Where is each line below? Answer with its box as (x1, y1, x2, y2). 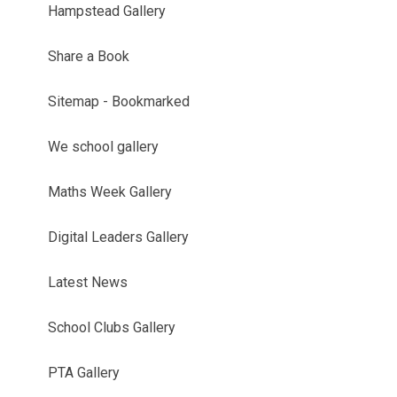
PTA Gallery (48, 364, 121, 382)
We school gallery (48, 138, 160, 156)
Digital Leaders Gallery (48, 229, 190, 246)
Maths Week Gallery (48, 183, 173, 201)
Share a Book (48, 48, 130, 66)
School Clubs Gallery (48, 319, 176, 337)
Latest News (48, 274, 128, 292)
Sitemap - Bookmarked (48, 93, 191, 111)
